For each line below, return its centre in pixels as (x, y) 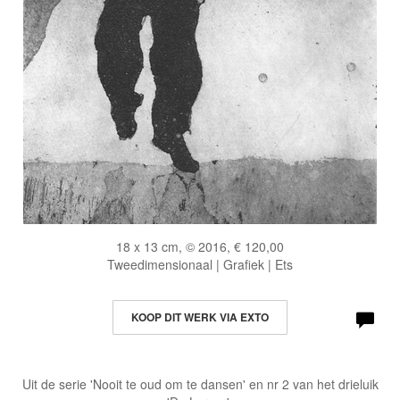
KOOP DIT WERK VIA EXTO (200, 317)
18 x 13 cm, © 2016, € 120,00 (200, 246)
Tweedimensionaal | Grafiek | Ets (200, 264)
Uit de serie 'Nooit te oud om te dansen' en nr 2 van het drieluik (200, 384)
